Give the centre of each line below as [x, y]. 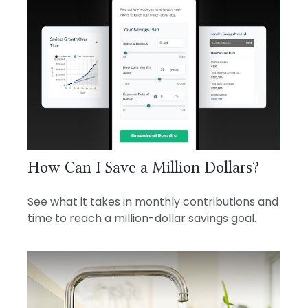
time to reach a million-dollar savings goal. [142, 218]
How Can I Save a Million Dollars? [143, 167]
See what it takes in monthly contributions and [153, 201]
